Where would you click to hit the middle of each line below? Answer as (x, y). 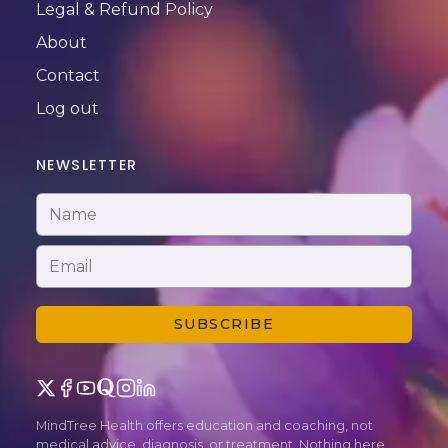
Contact (67, 75)
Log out (67, 108)
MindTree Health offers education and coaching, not (204, 426)
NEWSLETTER (86, 165)
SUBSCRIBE (224, 323)
